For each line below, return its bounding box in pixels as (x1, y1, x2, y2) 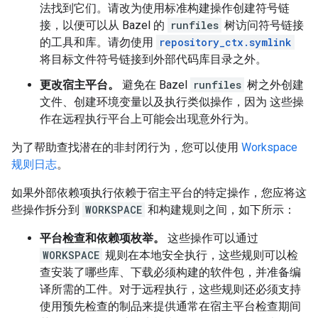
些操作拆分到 (11, 203, 82, 216)
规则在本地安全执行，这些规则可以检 (102, 248, 298, 262)
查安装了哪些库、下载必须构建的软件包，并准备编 (40, 265, 301, 279)
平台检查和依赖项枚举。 (40, 231, 165, 245)
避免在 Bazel (119, 78, 190, 92)
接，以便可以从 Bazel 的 (40, 18, 168, 32)
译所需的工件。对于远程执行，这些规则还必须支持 (40, 283, 301, 296)
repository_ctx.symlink (159, 35, 292, 49)
